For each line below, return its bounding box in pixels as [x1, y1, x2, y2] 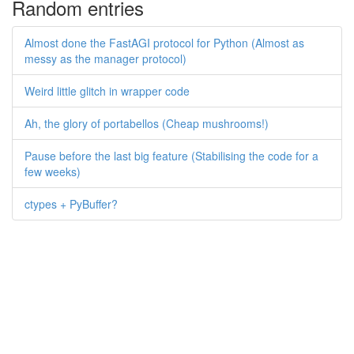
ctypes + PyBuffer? [24, 196, 118, 212]
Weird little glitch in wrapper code [24, 83, 190, 99]
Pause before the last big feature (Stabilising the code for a [24, 148, 318, 164]
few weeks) [24, 164, 81, 179]
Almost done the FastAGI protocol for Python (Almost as [24, 35, 304, 51]
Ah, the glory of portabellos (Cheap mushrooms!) [24, 115, 269, 131]
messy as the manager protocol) [24, 51, 186, 66]
